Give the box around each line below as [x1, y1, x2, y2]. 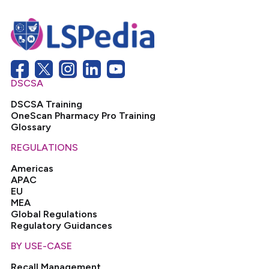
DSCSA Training [11, 98, 83, 110]
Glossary [11, 121, 52, 133]
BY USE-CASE [11, 240, 73, 252]
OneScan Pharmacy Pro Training [11, 110, 156, 122]
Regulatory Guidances [11, 220, 113, 232]
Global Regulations [11, 208, 98, 220]
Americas [11, 163, 54, 175]
